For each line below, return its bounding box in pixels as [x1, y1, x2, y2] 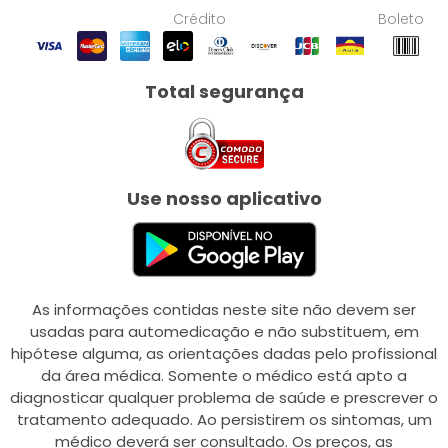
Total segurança [144, 79, 304, 104]
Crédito [173, 9, 226, 29]
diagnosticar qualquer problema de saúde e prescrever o [10, 386, 438, 408]
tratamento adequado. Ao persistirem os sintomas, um [16, 408, 432, 430]
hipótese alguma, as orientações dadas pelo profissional [11, 342, 437, 364]
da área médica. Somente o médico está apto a [41, 364, 407, 386]
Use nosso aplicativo [126, 186, 322, 211]
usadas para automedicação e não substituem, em [29, 320, 419, 342]
